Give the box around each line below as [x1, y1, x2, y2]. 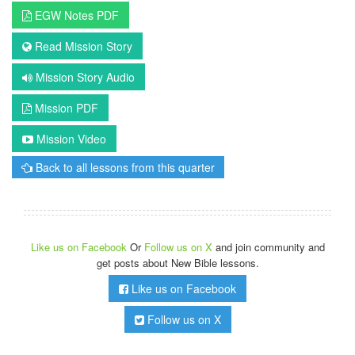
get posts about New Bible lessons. [96, 255, 259, 271]
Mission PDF [32, 100, 98, 116]
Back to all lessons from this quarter [32, 159, 215, 176]
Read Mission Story [32, 38, 132, 55]
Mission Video [33, 131, 106, 147]
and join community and [215, 239, 325, 255]
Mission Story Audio [32, 69, 135, 86]
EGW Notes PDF [32, 7, 119, 24]
